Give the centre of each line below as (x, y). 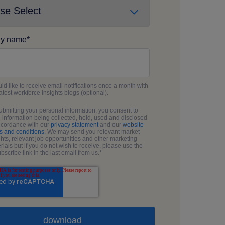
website (133, 125)
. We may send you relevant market (92, 132)
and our (111, 125)
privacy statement (75, 125)
